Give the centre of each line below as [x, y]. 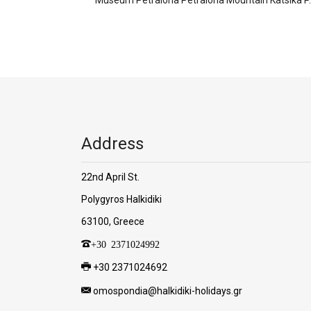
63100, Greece [113, 221]
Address [112, 143]
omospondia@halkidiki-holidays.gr [168, 291]
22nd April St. [110, 177]
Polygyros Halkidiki [121, 199]
